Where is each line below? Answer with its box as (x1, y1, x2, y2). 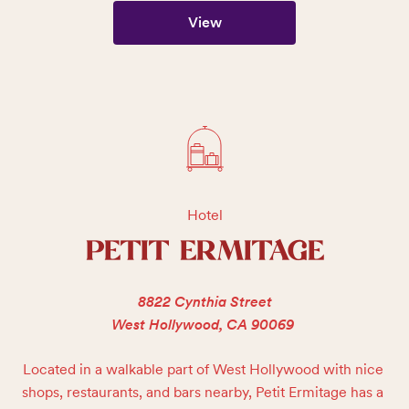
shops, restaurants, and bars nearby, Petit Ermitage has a (22, 383, 383, 401)
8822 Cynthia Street (137, 293, 272, 310)
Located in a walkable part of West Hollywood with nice (22, 361, 383, 378)
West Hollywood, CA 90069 (111, 316, 294, 333)
